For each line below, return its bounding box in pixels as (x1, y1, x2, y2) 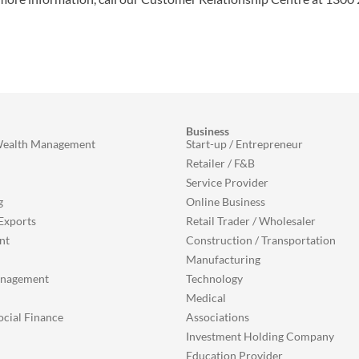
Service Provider (186, 175, 268, 189)
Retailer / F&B (186, 156, 255, 170)
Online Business (186, 195, 265, 208)
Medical (186, 291, 226, 305)
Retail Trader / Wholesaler (186, 214, 316, 228)
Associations (186, 310, 249, 324)
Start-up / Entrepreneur (186, 137, 303, 151)
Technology (186, 272, 243, 285)
